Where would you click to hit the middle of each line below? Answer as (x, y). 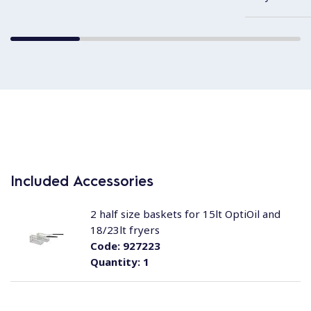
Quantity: (115, 262)
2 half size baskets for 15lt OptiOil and (185, 214)
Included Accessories (82, 180)
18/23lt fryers (125, 230)
